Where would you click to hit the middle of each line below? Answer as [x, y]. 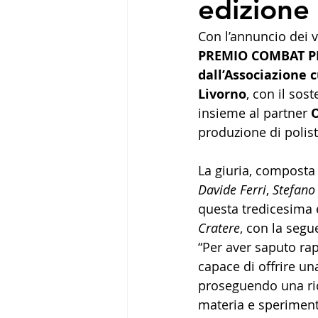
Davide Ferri [232, 189]
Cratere [219, 227]
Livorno [222, 94]
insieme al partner [254, 113]
